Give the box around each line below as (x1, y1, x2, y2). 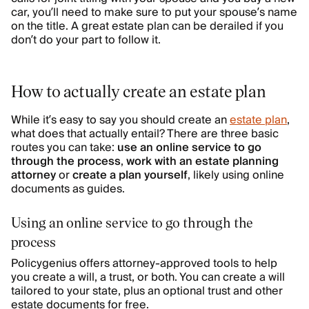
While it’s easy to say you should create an (11, 110, 230, 130)
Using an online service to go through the (11, 213, 253, 231)
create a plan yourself (72, 166, 188, 185)
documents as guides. (11, 179, 125, 199)
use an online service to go (117, 138, 261, 157)
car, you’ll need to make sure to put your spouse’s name (11, 3, 297, 22)
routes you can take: (11, 138, 117, 157)
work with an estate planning (126, 152, 279, 171)
